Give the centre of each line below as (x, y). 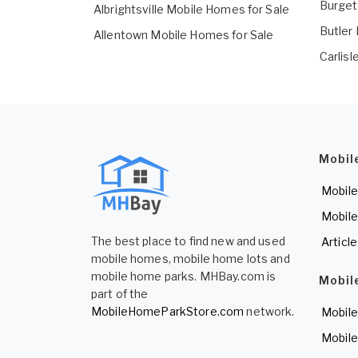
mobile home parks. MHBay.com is (184, 276)
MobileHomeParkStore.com (168, 312)
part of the (120, 294)
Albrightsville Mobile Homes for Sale (192, 10)
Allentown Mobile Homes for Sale (184, 35)
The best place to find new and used (188, 241)
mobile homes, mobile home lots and (191, 259)
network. (269, 312)
